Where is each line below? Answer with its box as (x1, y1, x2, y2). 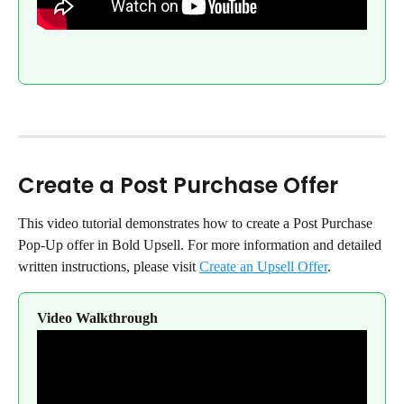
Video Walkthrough (37, 310, 158, 326)
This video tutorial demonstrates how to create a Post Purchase (18, 216, 376, 232)
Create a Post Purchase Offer (18, 170, 338, 201)
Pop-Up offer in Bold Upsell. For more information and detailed (18, 237, 385, 253)
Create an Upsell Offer (199, 259, 327, 275)
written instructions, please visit (18, 259, 199, 275)
